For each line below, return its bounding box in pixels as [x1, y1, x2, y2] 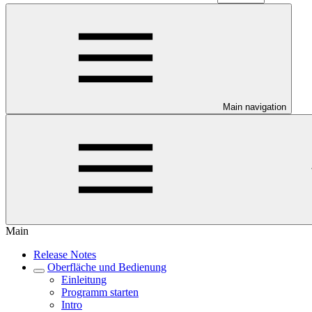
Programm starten [61, 286, 139, 298]
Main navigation [223, 102, 286, 112]
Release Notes [33, 249, 96, 260]
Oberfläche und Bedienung [47, 261, 166, 273]
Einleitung [61, 274, 107, 286]
